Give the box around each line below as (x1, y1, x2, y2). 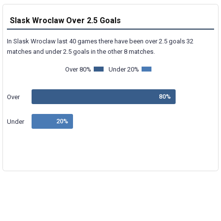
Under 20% (108, 65, 139, 73)
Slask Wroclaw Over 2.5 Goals (9, 16, 121, 26)
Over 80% (65, 65, 91, 73)
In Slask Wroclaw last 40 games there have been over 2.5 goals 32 (7, 37, 193, 45)
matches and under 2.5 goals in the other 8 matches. (7, 47, 155, 55)
